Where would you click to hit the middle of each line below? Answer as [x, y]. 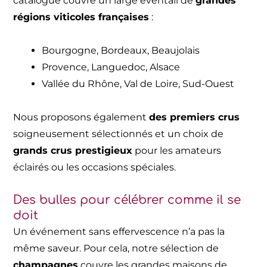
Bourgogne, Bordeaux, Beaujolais [121, 50]
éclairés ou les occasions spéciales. [95, 167]
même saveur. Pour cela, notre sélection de [116, 248]
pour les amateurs [177, 150]
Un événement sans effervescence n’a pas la [119, 231]
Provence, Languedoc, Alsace [111, 67]
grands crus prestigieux [73, 150]
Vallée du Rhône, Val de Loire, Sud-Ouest [138, 83]
